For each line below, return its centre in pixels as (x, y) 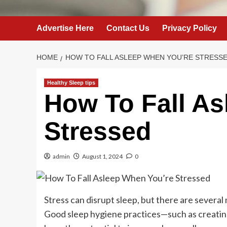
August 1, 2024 (102, 156)
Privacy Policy (190, 28)
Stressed (98, 131)
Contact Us (128, 28)
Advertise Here (65, 28)
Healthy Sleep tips (71, 83)
